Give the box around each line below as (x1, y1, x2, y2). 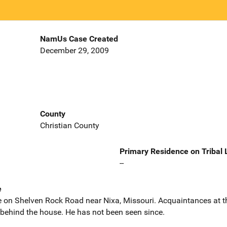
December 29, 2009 (40, 46, 109, 56)
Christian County (40, 120, 99, 130)
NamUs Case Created (40, 34, 118, 44)
